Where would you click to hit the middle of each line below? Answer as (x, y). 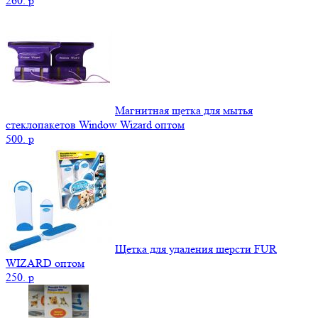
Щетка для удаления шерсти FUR (196, 248)
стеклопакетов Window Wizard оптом (95, 124)
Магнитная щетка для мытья (184, 110)
